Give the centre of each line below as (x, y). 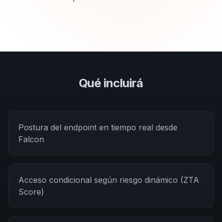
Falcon (31, 139)
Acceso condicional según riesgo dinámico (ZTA (109, 180)
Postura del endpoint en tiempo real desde (98, 127)
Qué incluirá (111, 83)
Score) (31, 192)
